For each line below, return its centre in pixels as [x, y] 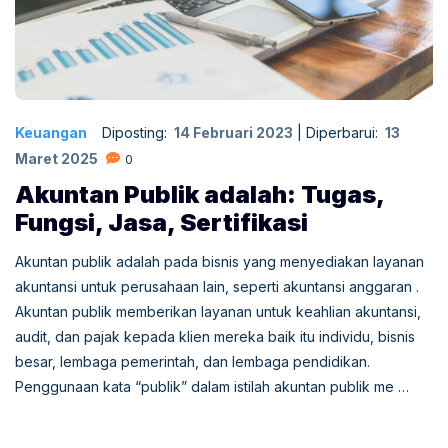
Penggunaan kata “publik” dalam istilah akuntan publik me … [212, 386]
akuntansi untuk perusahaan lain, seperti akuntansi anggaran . [217, 286]
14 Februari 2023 [233, 132]
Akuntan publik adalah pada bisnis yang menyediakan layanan [219, 261]
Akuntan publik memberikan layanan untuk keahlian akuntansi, [218, 311]
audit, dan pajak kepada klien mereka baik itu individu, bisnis [215, 336]
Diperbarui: [344, 132]
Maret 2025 [56, 158]
